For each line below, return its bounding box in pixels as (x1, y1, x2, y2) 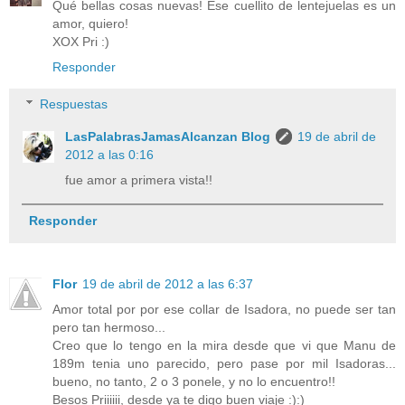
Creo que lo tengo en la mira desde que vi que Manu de (52, 338, 396, 353)
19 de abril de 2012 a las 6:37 (82, 277, 253, 292)
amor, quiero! (52, 15, 128, 31)
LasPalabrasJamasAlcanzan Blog (65, 129, 271, 145)
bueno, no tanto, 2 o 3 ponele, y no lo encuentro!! (52, 374, 335, 390)
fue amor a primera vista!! (65, 173, 213, 188)
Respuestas (40, 97, 108, 112)
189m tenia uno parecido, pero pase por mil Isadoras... (52, 356, 396, 372)
